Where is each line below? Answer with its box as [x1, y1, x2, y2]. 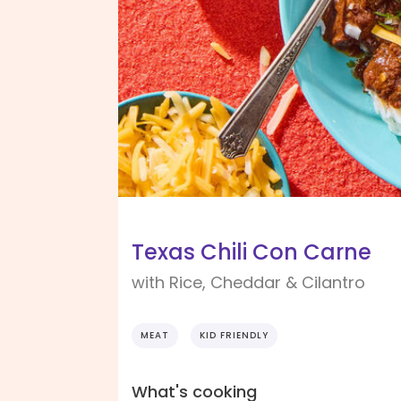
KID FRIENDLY [200, 328, 269, 343]
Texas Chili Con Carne [132, 237, 371, 268]
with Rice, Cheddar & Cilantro [132, 271, 365, 294]
